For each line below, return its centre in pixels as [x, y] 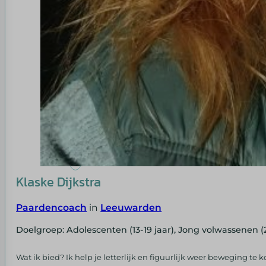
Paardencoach [52, 208]
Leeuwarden [131, 208]
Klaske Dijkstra [59, 182]
